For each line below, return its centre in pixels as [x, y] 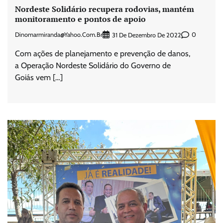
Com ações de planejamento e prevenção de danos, [103, 53]
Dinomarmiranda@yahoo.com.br [59, 35]
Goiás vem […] [39, 77]
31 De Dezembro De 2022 [147, 35]
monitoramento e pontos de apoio [80, 19]
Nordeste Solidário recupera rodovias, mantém [105, 9]
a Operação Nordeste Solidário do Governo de [93, 65]
